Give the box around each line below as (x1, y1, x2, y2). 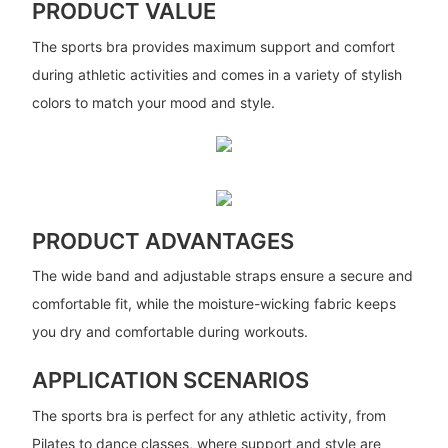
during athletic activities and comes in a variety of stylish (31, 65, 402, 83)
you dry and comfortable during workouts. (31, 323, 308, 341)
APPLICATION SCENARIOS (31, 367, 309, 394)
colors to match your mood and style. (31, 93, 275, 111)
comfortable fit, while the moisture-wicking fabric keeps (31, 295, 396, 313)
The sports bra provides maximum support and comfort (31, 37, 395, 55)
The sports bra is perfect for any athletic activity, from (31, 406, 386, 424)
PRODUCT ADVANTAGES (31, 227, 294, 254)
